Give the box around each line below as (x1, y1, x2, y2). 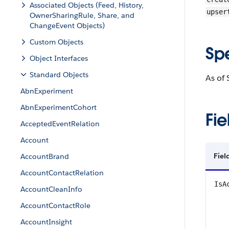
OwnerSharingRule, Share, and (30, 11, 134, 20)
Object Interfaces (30, 54, 88, 63)
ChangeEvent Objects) (30, 21, 105, 30)
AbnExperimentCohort (20, 103, 97, 112)
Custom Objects (30, 37, 83, 47)
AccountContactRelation (20, 168, 104, 177)
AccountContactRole (20, 201, 90, 210)
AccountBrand (20, 152, 69, 161)
